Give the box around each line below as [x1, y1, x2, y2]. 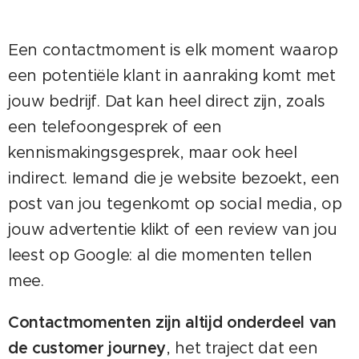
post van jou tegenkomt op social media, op [8, 193, 342, 214]
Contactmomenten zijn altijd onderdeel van [8, 312, 337, 333]
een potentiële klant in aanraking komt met [8, 65, 336, 86]
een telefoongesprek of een [8, 116, 222, 137]
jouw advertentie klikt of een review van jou [8, 219, 337, 240]
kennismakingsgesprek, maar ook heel [8, 142, 297, 163]
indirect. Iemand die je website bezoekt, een [8, 167, 340, 188]
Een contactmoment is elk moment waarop [8, 39, 338, 60]
